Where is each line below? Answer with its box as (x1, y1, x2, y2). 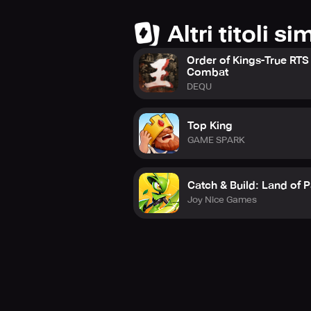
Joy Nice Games (187, 194, 257, 205)
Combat (186, 65, 228, 78)
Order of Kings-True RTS (186, 53, 309, 67)
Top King (187, 119, 233, 132)
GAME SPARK (187, 135, 245, 145)
